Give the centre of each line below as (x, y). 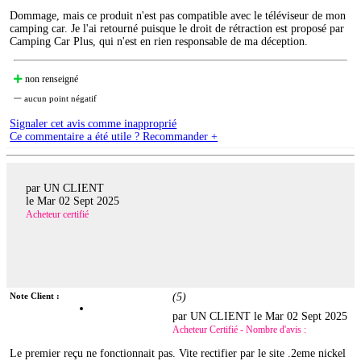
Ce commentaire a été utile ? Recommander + (114, 137)
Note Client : (35, 296)
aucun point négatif (60, 99)
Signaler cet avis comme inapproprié (93, 124)
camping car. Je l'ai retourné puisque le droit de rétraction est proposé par (177, 29)
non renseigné (51, 79)
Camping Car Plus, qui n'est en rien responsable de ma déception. (159, 42)
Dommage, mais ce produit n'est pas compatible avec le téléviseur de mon (178, 16)
